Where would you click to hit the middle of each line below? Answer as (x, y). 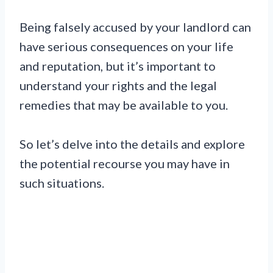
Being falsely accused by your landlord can (135, 27)
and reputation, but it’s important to (118, 66)
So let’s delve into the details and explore (132, 144)
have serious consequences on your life (126, 46)
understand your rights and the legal (118, 85)
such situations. (62, 183)
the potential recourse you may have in (125, 163)
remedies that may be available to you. (124, 105)
